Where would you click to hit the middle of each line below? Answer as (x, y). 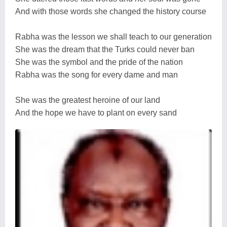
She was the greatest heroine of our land (88, 100)
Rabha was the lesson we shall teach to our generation (113, 36)
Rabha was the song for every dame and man (97, 74)
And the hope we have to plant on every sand (96, 112)
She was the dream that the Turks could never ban (105, 49)
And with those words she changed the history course (111, 11)
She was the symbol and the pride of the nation (99, 62)
